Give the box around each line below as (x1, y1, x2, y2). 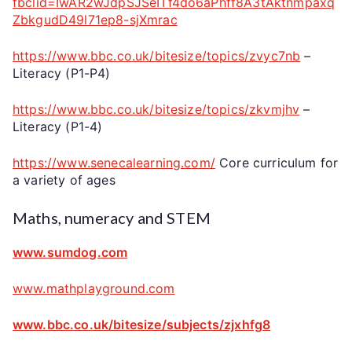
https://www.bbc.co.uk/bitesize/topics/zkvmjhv (13, 101, 300, 117)
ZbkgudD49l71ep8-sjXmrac (13, 11, 178, 27)
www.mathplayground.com (13, 280, 175, 296)
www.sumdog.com (13, 244, 128, 260)
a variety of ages (13, 171, 115, 188)
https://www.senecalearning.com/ (13, 154, 215, 170)
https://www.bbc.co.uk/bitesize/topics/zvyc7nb (13, 47, 301, 64)
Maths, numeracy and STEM (13, 207, 211, 227)
